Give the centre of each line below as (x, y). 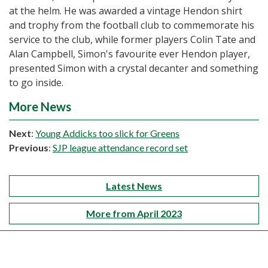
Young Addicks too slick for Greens (107, 133)
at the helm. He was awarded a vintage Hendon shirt (126, 11)
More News (40, 107)
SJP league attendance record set (120, 148)
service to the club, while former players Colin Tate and (132, 40)
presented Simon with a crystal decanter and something (134, 68)
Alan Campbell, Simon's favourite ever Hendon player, (130, 54)
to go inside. (36, 83)
